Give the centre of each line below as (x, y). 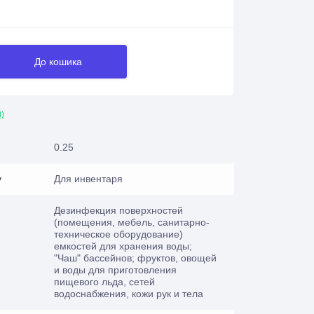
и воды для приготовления (115, 270)
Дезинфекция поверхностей (118, 210)
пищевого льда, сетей (104, 282)
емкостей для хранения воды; (123, 246)
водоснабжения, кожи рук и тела (129, 294)
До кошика (58, 62)
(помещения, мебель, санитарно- (132, 222)
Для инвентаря (88, 179)
